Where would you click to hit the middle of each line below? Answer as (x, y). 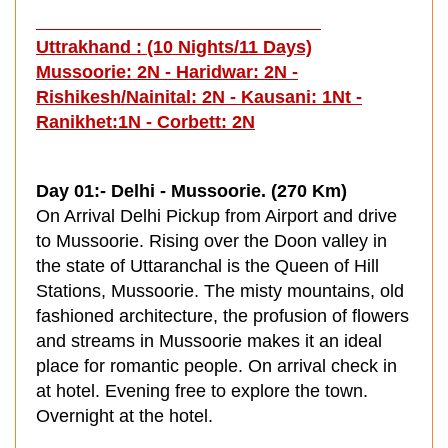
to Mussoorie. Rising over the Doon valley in (211, 241)
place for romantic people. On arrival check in (216, 366)
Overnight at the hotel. (124, 416)
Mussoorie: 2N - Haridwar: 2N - (167, 72)
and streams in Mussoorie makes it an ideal (209, 341)
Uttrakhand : (91, 47)
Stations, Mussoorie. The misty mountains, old (220, 291)
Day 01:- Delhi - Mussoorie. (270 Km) (191, 191)
